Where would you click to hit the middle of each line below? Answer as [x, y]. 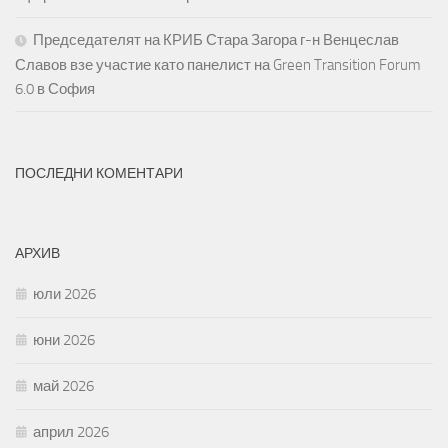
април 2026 [71, 432]
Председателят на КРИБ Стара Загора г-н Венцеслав [216, 40]
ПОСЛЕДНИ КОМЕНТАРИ [99, 174]
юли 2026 [64, 294]
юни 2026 [64, 340]
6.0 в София [55, 89]
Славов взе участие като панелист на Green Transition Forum [218, 65]
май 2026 [63, 386]
